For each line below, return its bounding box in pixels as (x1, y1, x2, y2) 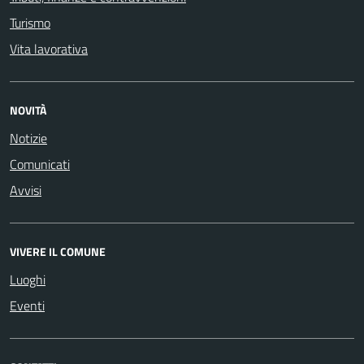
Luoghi (10, 270, 45, 289)
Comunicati (10, 154, 70, 174)
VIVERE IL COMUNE (10, 243, 106, 260)
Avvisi (10, 180, 41, 200)
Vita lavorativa (10, 39, 88, 58)
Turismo (10, 13, 50, 32)
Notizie (10, 128, 47, 148)
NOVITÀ (10, 102, 46, 119)
